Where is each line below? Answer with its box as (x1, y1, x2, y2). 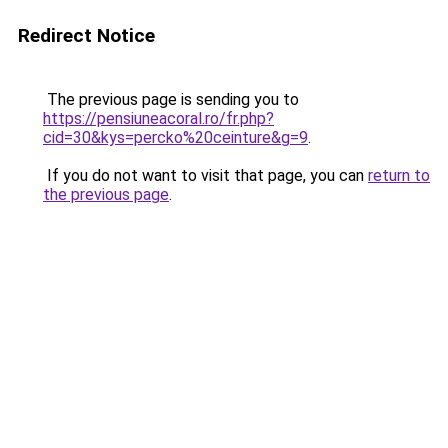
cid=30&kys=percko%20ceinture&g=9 (43, 128, 308, 147)
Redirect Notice (18, 24, 155, 47)
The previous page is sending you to (43, 90, 299, 109)
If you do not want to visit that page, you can (43, 166, 368, 185)
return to (368, 166, 430, 185)
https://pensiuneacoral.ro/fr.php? (43, 109, 274, 128)
